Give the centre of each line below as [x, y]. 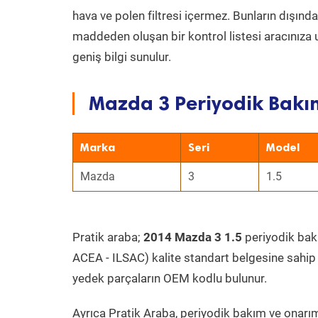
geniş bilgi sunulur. [122, 57]
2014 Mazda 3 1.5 [193, 237]
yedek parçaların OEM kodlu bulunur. [170, 278]
